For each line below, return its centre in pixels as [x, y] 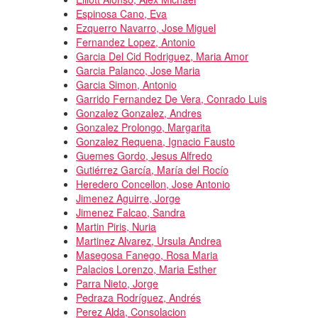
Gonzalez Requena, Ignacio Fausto [155, 141]
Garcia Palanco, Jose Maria [138, 70]
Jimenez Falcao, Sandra [131, 212]
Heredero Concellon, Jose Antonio [153, 183]
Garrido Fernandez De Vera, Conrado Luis [171, 98]
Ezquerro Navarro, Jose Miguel [146, 27]
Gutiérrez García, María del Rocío [152, 169]
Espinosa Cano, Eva [121, 13]
